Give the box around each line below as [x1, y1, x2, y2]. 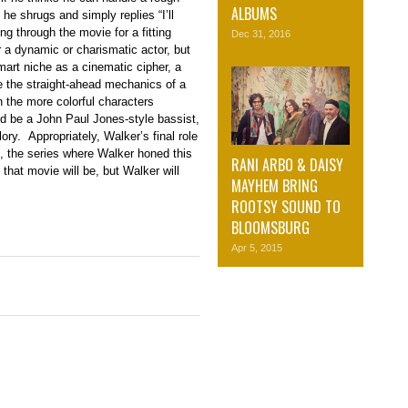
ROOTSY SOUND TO [231, 196, 341, 219]
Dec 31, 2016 [231, 27, 291, 39]
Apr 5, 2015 [231, 242, 282, 254]
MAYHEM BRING [231, 175, 318, 198]
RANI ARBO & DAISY [231, 154, 343, 177]
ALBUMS [231, 2, 277, 25]
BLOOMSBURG [231, 217, 310, 240]
